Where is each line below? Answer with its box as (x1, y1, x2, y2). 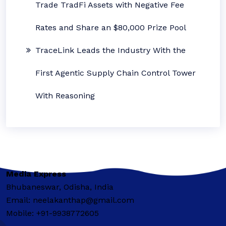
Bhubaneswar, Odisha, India (6, 182, 114, 192)
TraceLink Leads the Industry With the (35, 45, 186, 55)
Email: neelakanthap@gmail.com (6, 195, 134, 205)
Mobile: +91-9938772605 (6, 208, 99, 218)
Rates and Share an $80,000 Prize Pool (35, 22, 186, 32)
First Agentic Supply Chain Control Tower (35, 68, 196, 78)
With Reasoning (35, 90, 95, 100)
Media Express (6, 168, 66, 179)
